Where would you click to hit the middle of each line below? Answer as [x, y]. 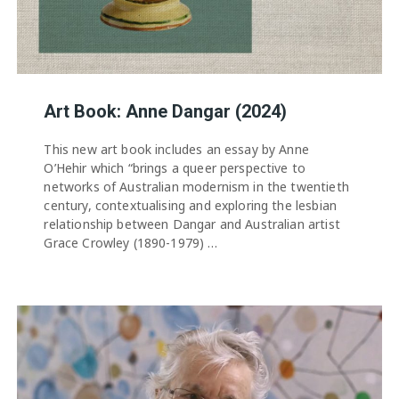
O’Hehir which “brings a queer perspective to [175, 168]
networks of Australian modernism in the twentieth [196, 187]
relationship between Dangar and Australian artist [192, 224]
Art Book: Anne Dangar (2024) [166, 111]
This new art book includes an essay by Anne [176, 149]
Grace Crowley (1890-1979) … [131, 243]
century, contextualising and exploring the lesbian [190, 205]
